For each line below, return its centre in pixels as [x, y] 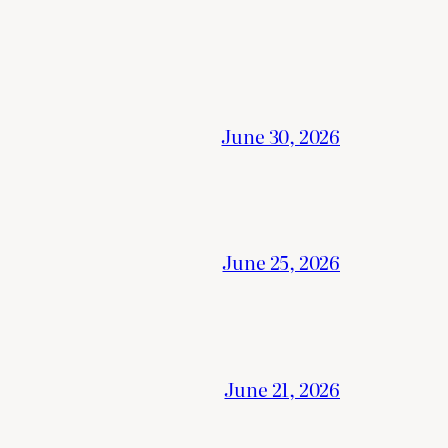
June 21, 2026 [282, 389]
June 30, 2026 [280, 135]
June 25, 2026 [281, 262]
